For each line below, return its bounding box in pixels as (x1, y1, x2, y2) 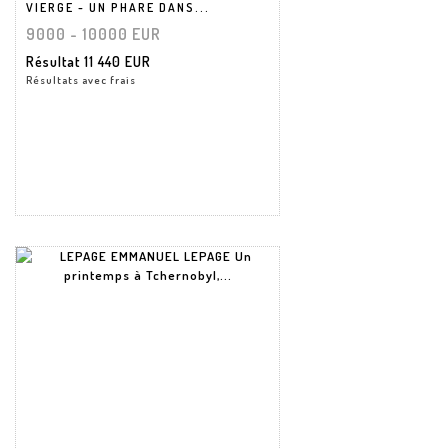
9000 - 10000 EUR (26, 23, 161, 44)
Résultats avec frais (26, 72, 136, 87)
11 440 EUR (84, 52, 151, 70)
